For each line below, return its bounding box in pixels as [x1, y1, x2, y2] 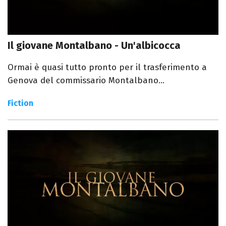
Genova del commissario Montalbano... [8, 75, 164, 86]
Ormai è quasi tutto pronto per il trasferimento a [8, 62, 207, 73]
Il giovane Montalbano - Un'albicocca [8, 39, 181, 51]
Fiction [8, 98, 33, 108]
